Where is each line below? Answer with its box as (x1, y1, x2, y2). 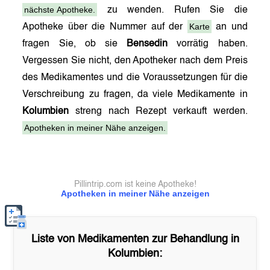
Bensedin (127, 39, 168, 49)
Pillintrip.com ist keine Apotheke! (74, 180, 196, 189)
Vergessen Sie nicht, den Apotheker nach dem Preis (22, 56, 248, 66)
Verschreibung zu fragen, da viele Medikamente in (22, 90, 248, 99)
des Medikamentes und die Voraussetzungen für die (22, 73, 248, 83)
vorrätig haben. (168, 39, 248, 49)
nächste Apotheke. (24, 5, 96, 14)
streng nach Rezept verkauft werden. (69, 107, 248, 116)
